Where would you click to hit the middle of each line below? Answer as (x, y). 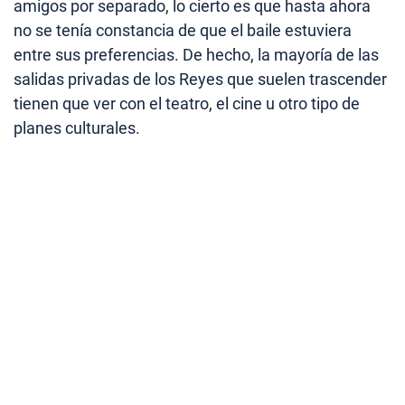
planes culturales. (77, 127)
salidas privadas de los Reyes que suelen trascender (200, 79)
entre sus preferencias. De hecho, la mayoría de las (196, 54)
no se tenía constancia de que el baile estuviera (183, 30)
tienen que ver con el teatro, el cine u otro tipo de (187, 103)
